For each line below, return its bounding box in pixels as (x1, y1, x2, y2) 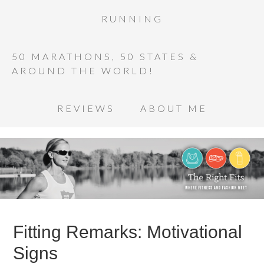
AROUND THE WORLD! (12, 65, 154, 76)
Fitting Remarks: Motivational (13, 222, 243, 242)
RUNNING (101, 13, 163, 24)
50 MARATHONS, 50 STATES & (12, 51, 199, 62)
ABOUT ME (140, 103, 207, 114)
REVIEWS (57, 103, 115, 114)
